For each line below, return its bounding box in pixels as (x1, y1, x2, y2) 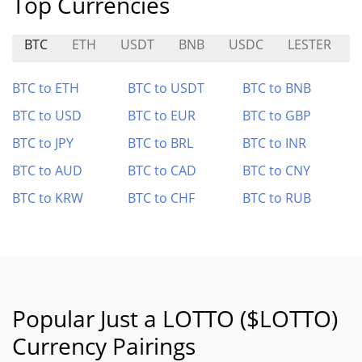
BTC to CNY (242, 162, 311, 179)
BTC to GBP (242, 107, 312, 124)
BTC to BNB (242, 79, 312, 97)
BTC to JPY (12, 134, 74, 152)
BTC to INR (242, 134, 307, 152)
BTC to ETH (12, 79, 79, 97)
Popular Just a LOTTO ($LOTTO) (12, 303, 338, 334)
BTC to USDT (127, 79, 204, 97)
